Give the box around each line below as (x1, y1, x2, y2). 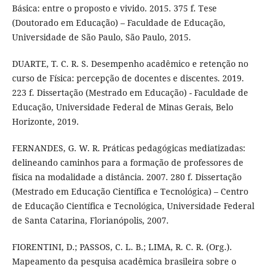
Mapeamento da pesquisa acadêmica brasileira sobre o (11, 255, 236, 267)
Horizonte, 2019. (11, 115, 79, 127)
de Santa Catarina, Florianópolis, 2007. (11, 214, 169, 226)
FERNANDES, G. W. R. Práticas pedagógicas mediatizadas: (11, 142, 245, 154)
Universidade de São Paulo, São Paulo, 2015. (11, 31, 191, 43)
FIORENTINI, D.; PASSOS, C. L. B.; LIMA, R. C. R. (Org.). (11, 240, 232, 253)
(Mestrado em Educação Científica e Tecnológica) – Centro (11, 185, 248, 197)
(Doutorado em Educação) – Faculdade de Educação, (11, 16, 225, 28)
